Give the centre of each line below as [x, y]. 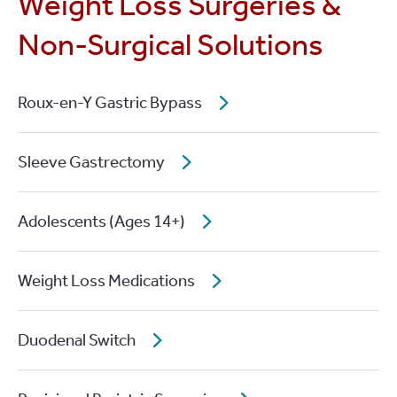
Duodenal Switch [77, 340]
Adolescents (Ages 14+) [101, 221]
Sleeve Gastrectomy [91, 162]
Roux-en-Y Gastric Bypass [110, 102]
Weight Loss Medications [106, 280]
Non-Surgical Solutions [171, 44]
